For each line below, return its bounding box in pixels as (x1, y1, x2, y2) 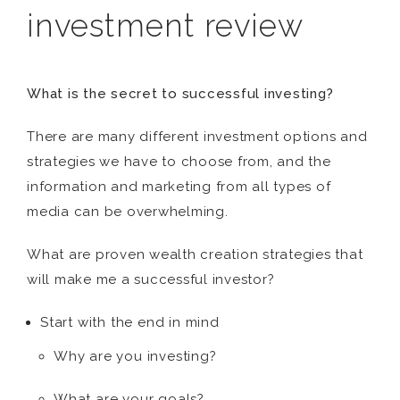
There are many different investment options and (27, 129, 368, 145)
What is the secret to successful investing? (27, 86, 334, 102)
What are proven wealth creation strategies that (27, 246, 363, 262)
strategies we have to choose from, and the (27, 154, 331, 170)
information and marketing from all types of (27, 179, 331, 195)
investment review (27, 7, 304, 44)
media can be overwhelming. (27, 204, 229, 220)
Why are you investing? (54, 348, 217, 364)
